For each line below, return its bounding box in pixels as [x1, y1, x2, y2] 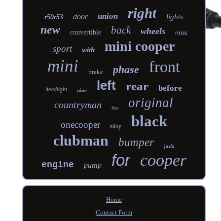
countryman [54, 99, 102, 110]
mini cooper [105, 38, 175, 54]
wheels [140, 26, 165, 36]
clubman [53, 132, 109, 148]
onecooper [60, 119, 100, 130]
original [128, 95, 174, 110]
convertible [70, 28, 101, 36]
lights [166, 12, 184, 21]
